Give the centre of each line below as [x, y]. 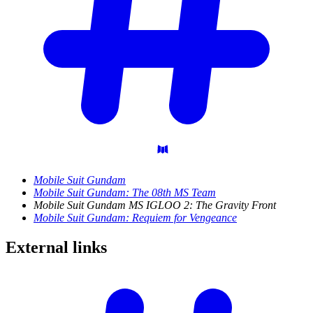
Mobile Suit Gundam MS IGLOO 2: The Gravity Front [155, 205]
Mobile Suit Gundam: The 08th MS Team [125, 193]
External [39, 247]
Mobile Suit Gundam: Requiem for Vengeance [135, 218]
